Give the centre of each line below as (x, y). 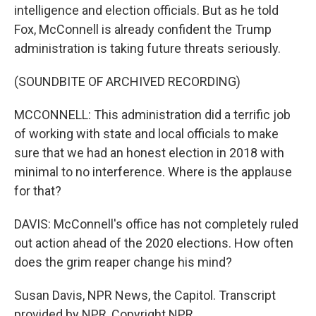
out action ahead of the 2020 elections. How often (154, 243)
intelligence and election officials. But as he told (146, 10)
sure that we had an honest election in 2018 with (149, 152)
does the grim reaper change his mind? (123, 262)
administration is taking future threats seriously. (147, 48)
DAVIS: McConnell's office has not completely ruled (156, 224)
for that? (38, 190)
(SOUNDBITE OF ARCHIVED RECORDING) (127, 81)
